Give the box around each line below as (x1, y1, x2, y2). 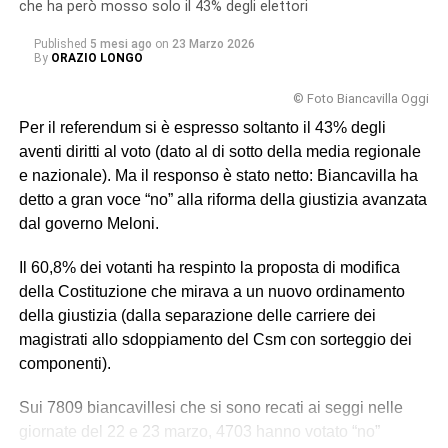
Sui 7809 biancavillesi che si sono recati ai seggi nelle (18, 399, 403, 417)
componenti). (18, 355, 111, 373)
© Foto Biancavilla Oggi (293, 91, 430, 107)
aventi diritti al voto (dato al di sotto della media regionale (18, 143, 421, 161)
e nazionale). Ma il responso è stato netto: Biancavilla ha (18, 167, 418, 185)
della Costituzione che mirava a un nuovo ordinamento (18, 283, 405, 301)
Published (33, 37, 87, 52)
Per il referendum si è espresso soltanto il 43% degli (18, 119, 386, 137)
